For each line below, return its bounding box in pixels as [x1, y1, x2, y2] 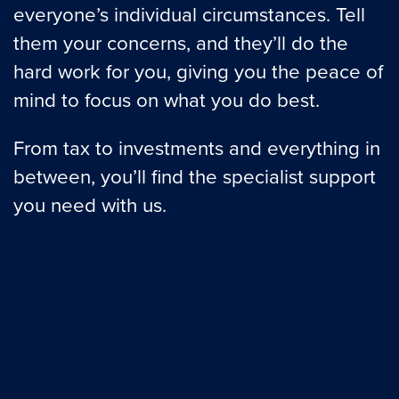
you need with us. [13, 191, 167, 219]
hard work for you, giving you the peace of [13, 56, 383, 85]
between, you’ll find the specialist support [13, 162, 376, 191]
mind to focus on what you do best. [13, 85, 320, 113]
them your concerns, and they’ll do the [13, 28, 348, 56]
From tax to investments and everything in [13, 134, 380, 162]
